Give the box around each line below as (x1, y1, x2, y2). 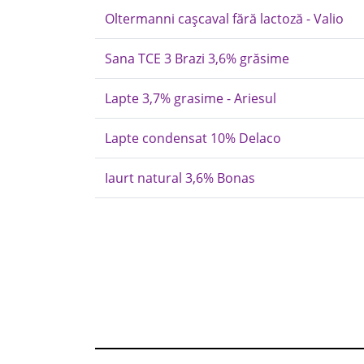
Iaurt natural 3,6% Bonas (105, 169, 255, 187)
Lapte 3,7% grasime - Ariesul (105, 89, 276, 107)
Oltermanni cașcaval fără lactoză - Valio (105, 10, 344, 28)
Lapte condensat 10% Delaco (105, 129, 281, 147)
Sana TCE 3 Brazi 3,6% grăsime (105, 50, 289, 67)
